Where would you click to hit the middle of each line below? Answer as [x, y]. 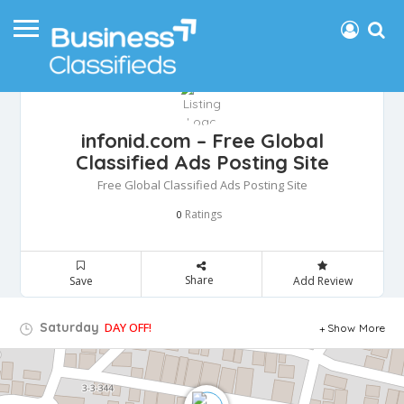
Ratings [202, 215]
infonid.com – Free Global [202, 141]
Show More [356, 328]
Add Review [322, 281]
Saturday [68, 328]
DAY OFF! [128, 328]
